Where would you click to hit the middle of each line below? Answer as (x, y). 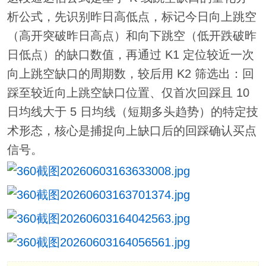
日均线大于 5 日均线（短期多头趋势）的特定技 (132, 112)
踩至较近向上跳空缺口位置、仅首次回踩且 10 (128, 93)
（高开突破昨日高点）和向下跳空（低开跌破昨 (132, 36)
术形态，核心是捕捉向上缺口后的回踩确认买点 (132, 131)
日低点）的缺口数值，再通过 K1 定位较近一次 (130, 55)
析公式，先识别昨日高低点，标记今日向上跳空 (132, 17)
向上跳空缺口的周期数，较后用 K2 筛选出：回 (130, 74)
